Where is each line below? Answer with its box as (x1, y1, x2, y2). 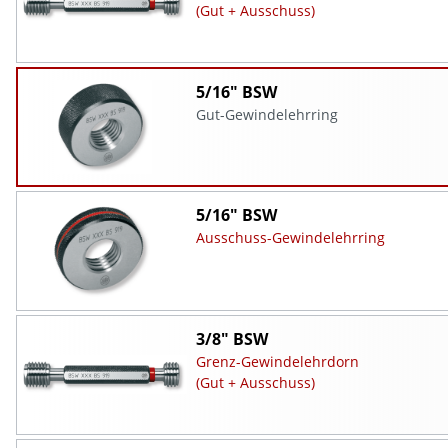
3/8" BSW (195, 327, 268, 350)
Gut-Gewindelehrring (196, 104, 339, 124)
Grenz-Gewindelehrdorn (195, 351, 359, 371)
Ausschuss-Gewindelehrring (195, 227, 385, 247)
